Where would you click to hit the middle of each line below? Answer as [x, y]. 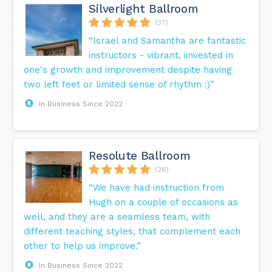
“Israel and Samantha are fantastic [168, 41]
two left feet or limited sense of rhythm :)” [119, 85]
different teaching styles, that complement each [132, 232]
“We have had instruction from [157, 188]
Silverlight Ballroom [144, 9]
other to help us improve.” [83, 246]
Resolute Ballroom [140, 156]
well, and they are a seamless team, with [117, 217]
